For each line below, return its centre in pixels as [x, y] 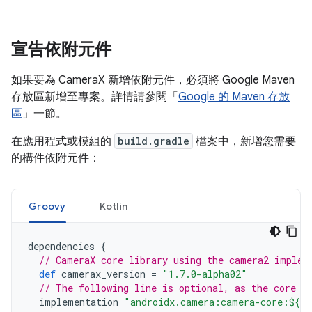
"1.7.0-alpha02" [205, 274]
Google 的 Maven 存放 [234, 97]
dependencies [61, 246]
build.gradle [154, 141]
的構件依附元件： [56, 158]
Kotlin [113, 206]
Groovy [47, 206]
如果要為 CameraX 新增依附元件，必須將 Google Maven [153, 80]
